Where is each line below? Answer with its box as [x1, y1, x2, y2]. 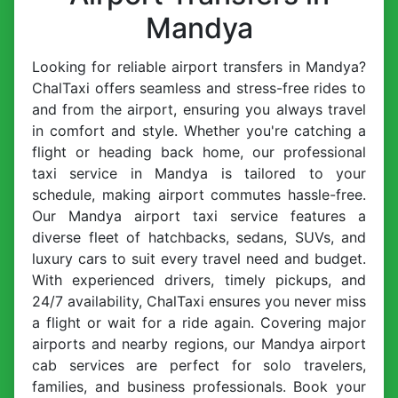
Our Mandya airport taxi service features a [32, 207, 366, 226]
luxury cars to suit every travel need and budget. [32, 250, 366, 268]
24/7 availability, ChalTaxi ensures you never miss [32, 292, 366, 311]
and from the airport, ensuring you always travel [32, 100, 366, 119]
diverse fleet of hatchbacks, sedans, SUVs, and [32, 228, 366, 247]
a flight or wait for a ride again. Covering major [32, 314, 366, 332]
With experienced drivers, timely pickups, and [32, 271, 366, 290]
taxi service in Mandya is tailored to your [32, 164, 366, 183]
